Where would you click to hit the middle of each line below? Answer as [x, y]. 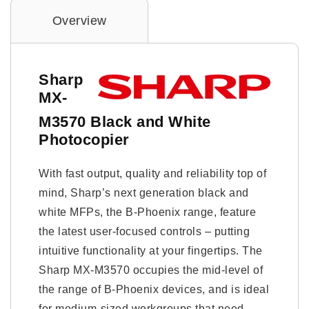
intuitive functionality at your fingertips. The [151, 251]
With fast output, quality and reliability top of [152, 173]
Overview [79, 20]
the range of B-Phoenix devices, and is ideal [154, 289]
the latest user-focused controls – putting [144, 231]
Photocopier [84, 140]
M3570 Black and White [125, 122]
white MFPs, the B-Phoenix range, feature [147, 212]
